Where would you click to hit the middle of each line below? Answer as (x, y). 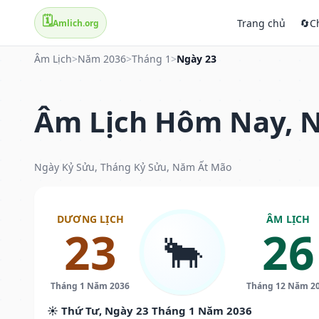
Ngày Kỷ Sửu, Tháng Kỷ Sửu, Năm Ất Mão (133, 167)
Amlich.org (76, 23)
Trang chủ (261, 23)
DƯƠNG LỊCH (90, 219)
